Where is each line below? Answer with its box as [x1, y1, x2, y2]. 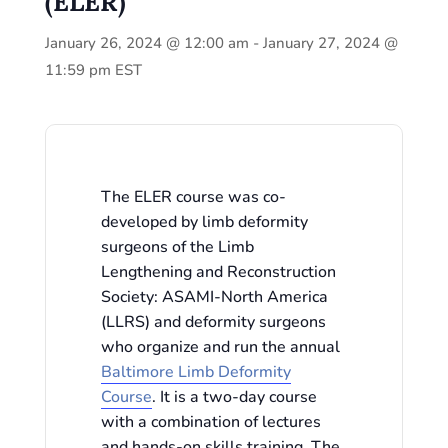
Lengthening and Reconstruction [101, 261, 337, 283]
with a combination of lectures [101, 411, 322, 433]
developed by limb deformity [101, 211, 309, 233]
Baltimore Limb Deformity [101, 361, 292, 383]
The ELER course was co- [101, 186, 287, 208]
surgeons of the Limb [101, 236, 255, 258]
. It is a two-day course [152, 386, 318, 408]
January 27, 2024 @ [262, 33, 398, 53]
